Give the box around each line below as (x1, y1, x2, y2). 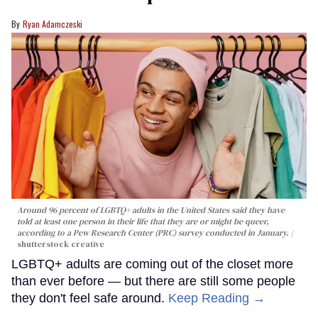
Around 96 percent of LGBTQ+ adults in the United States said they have (17, 204, 285, 216)
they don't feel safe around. (11, 291, 168, 306)
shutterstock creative (17, 238, 104, 251)
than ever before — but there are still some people (11, 274, 295, 289)
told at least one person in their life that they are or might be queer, (17, 216, 269, 228)
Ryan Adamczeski (23, 18, 82, 31)
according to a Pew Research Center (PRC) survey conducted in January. (17, 227, 289, 239)
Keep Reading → (168, 291, 265, 306)
